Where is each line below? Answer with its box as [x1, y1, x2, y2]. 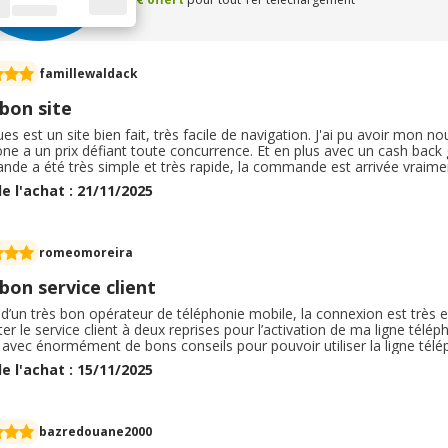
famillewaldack [39, 64, 138, 82]
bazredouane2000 [39, 422, 152, 440]
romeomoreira [39, 243, 133, 261]
